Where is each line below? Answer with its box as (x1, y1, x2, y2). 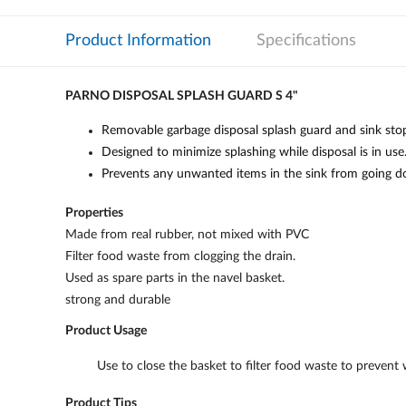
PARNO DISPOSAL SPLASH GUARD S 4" (65, 90, 298, 102)
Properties (65, 207, 123, 219)
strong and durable (65, 294, 170, 306)
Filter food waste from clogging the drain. (65, 250, 295, 263)
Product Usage (65, 324, 147, 337)
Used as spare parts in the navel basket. (65, 272, 285, 285)
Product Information (65, 33, 211, 49)
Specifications (256, 33, 356, 49)
